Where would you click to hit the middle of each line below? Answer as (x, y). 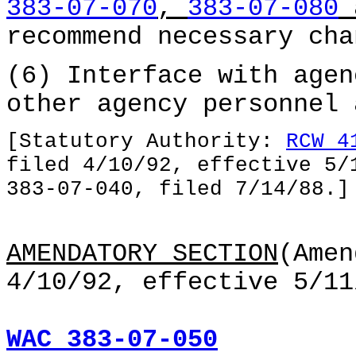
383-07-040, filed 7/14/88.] (178, 189)
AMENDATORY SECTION (142, 254)
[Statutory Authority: (146, 141)
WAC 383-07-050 (112, 340)
